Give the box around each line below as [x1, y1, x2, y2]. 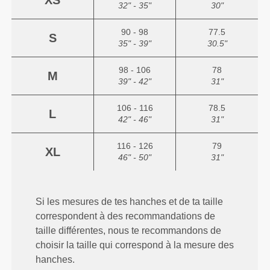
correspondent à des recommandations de [36, 211, 216, 222]
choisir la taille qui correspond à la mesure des [36, 240, 234, 251]
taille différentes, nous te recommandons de [36, 225, 222, 236]
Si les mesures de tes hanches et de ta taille [36, 196, 224, 207]
